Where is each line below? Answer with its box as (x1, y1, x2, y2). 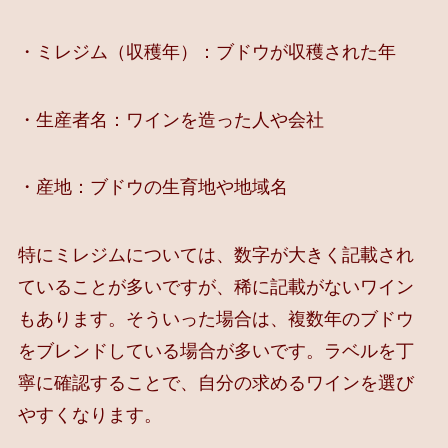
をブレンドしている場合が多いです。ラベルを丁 (17, 341, 414, 362)
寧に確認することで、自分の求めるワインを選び (17, 373, 414, 394)
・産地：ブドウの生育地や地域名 (17, 177, 288, 198)
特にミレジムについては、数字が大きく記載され (17, 245, 414, 266)
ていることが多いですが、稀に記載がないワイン (17, 277, 414, 298)
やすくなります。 (17, 405, 162, 426)
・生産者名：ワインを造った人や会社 (17, 109, 324, 130)
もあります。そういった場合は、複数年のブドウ (17, 309, 414, 330)
